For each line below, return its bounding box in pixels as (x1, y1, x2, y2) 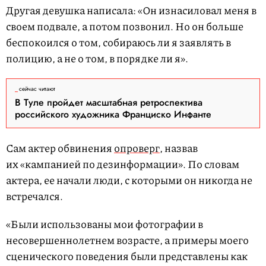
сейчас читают (19, 84, 55, 94)
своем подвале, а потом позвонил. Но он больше (6, 18, 243, 34)
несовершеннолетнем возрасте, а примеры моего (6, 232, 249, 248)
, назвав (160, 140, 198, 156)
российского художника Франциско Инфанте (15, 107, 211, 122)
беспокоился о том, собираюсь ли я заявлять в (6, 34, 231, 50)
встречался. (6, 188, 65, 204)
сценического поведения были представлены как (6, 248, 248, 264)
